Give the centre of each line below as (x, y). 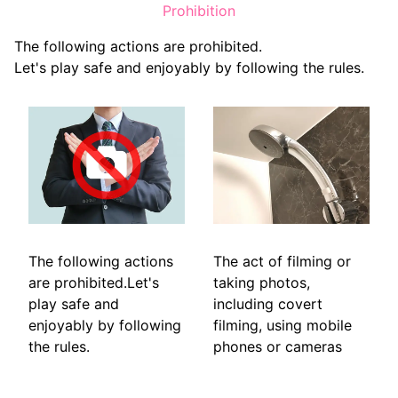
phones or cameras (278, 347)
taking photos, (262, 283)
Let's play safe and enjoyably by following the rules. (189, 68)
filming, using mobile (283, 326)
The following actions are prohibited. (138, 47)
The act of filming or (282, 262)
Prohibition (199, 11)
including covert (268, 304)
